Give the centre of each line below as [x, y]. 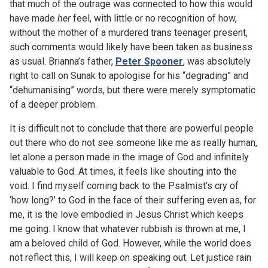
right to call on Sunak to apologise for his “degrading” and [129, 75]
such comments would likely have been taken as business [131, 47]
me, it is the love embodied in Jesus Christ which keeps [127, 214]
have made [33, 18]
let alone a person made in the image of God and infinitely [129, 157]
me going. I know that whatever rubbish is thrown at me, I [128, 229]
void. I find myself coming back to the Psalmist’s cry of [124, 185]
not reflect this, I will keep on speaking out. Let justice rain [130, 257]
